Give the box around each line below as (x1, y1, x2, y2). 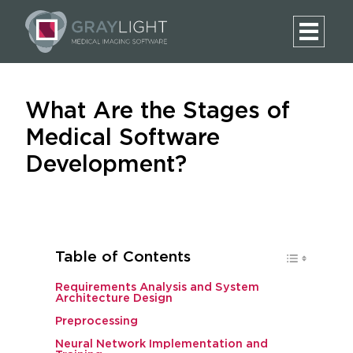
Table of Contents (54, 250, 191, 265)
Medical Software (25, 127, 220, 150)
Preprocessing (54, 315, 138, 327)
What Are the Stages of (25, 100, 290, 123)
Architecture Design (54, 292, 173, 304)
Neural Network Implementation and (54, 338, 268, 350)
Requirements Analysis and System (54, 281, 259, 293)
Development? (25, 154, 187, 176)
